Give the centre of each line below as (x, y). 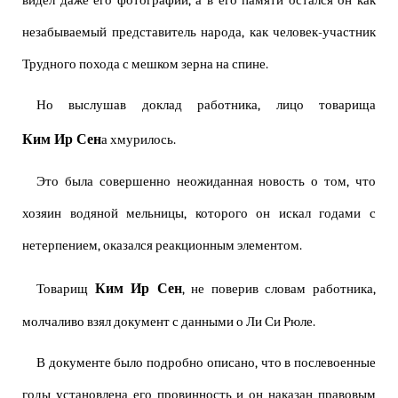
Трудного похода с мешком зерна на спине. (145, 65)
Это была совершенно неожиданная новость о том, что (206, 182)
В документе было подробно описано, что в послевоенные (206, 363)
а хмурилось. (139, 140)
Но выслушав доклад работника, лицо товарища (206, 106)
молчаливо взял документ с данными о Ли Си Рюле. (169, 322)
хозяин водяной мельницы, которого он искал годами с (199, 214)
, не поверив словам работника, (279, 290)
